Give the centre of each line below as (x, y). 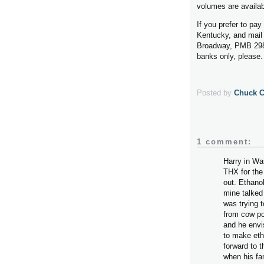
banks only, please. (230, 57)
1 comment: (224, 141)
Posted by (215, 93)
